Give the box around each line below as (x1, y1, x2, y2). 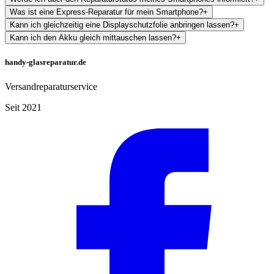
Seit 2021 (5, 102, 42, 113)
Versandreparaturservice (5, 81, 97, 92)
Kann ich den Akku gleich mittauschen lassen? (10, 33, 176, 43)
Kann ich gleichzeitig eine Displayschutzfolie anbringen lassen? (10, 20, 234, 30)
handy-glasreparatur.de (5, 57, 86, 67)
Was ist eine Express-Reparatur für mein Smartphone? (10, 7, 203, 17)
